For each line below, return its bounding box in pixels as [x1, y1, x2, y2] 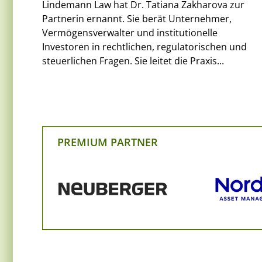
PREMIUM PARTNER [57, 135, 158, 149]
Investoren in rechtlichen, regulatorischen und [42, 40, 247, 53]
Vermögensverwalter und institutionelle [42, 26, 218, 39]
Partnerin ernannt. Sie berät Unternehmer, [42, 12, 232, 25]
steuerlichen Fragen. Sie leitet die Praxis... [42, 54, 224, 67]
